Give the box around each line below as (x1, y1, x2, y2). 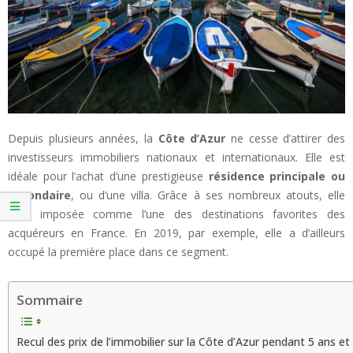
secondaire (8, 187, 71, 203)
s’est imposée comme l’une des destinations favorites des (8, 206, 345, 221)
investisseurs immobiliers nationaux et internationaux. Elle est (8, 149, 345, 165)
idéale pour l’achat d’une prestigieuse (8, 168, 209, 184)
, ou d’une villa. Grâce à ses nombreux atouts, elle (71, 187, 345, 203)
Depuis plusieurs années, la (8, 130, 158, 146)
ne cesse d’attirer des (225, 130, 346, 146)
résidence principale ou (208, 168, 346, 184)
